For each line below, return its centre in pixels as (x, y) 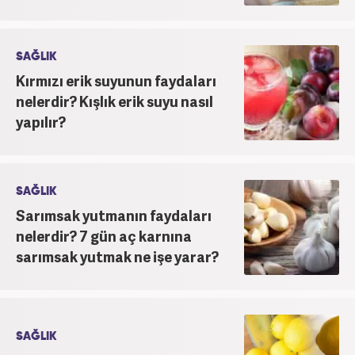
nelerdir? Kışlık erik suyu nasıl (115, 101)
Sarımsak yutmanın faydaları (114, 215)
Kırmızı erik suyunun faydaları (116, 80)
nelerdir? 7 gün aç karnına (104, 235)
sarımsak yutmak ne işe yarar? (117, 256)
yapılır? (41, 121)
